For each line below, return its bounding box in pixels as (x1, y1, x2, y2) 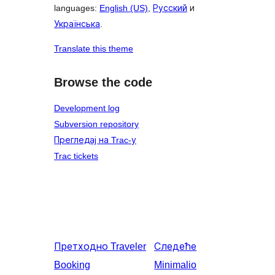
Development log (54, 103, 120, 113)
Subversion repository (54, 119, 139, 129)
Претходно (54, 241, 108, 252)
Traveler (110, 241, 146, 252)
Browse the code (54, 76, 152, 90)
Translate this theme (54, 44, 133, 54)
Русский (153, 3, 187, 14)
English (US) (99, 3, 148, 14)
